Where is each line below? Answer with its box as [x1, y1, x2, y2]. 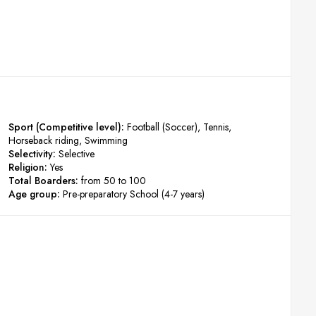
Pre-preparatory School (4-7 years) [63, 187, 205, 202]
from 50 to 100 [81, 174, 147, 188]
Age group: [8, 187, 61, 202]
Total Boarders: [8, 174, 79, 188]
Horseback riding [8, 133, 80, 148]
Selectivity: [8, 147, 56, 162]
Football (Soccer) [127, 120, 198, 135]
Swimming [85, 133, 128, 148]
